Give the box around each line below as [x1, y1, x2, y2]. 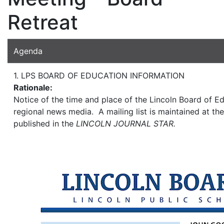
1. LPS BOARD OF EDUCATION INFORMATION [13, 70, 184, 81]
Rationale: [13, 82, 54, 93]
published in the [13, 118, 76, 129]
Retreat [7, 10, 78, 35]
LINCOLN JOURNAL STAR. [76, 118, 175, 129]
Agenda [13, 46, 42, 56]
